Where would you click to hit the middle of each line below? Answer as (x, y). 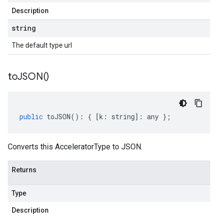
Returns (24, 170)
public (31, 117)
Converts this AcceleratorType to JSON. (75, 147)
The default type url (42, 45)
